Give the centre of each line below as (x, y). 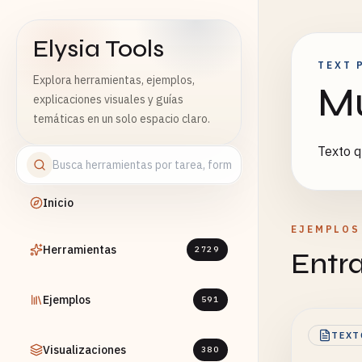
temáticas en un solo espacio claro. (122, 119)
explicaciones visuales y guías (108, 99)
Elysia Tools (99, 48)
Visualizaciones (84, 350)
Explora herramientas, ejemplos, (114, 80)
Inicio (58, 203)
